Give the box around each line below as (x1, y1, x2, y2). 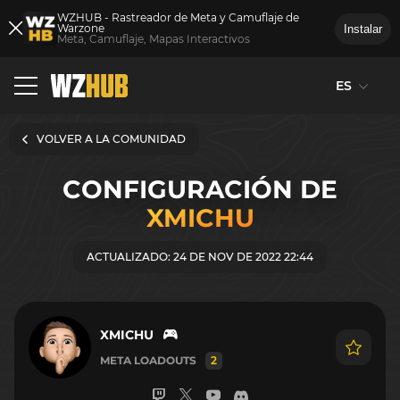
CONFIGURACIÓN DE (62, 173, 337, 204)
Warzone (57, 21, 104, 35)
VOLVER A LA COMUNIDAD (37, 132, 186, 146)
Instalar (344, 21, 382, 36)
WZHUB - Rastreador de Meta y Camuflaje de (57, 11, 299, 24)
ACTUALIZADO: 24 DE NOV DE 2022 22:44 (87, 249, 313, 263)
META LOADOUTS (100, 353, 196, 367)
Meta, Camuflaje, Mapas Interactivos (57, 32, 250, 46)
